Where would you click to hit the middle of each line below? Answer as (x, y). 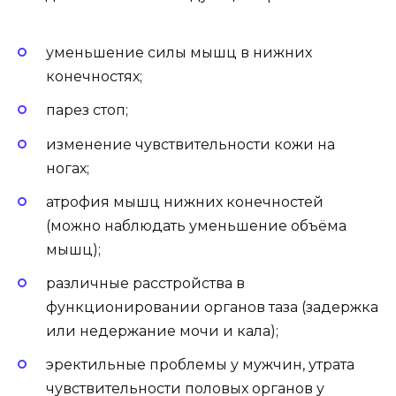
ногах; (68, 168)
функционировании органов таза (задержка (212, 307)
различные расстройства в (145, 283)
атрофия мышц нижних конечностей (185, 202)
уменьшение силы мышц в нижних (179, 53)
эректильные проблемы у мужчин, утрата (200, 365)
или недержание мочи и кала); (162, 331)
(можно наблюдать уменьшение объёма (196, 225)
